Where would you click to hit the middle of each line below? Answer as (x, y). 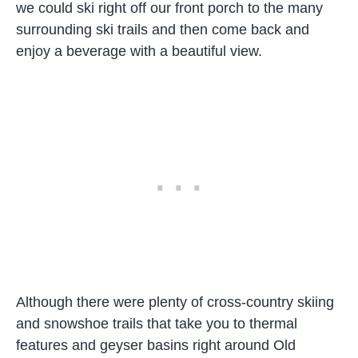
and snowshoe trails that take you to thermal (157, 324)
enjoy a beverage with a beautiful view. (139, 51)
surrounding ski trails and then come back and (163, 30)
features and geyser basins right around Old (156, 345)
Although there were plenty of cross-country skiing (175, 302)
